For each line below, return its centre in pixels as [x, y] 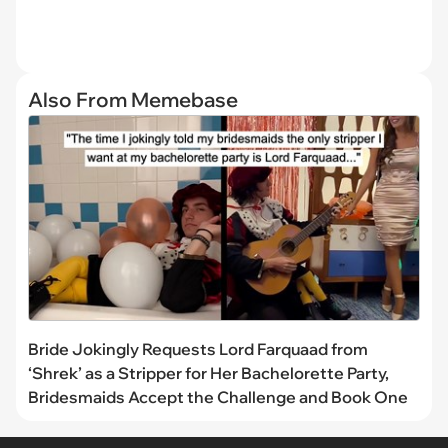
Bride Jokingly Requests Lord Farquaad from [198, 348]
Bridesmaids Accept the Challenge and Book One [218, 396]
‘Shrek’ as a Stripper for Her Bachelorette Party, [208, 372]
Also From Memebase [133, 99]
